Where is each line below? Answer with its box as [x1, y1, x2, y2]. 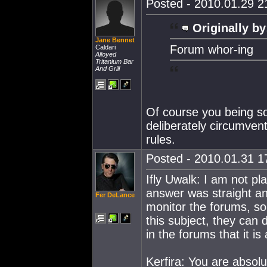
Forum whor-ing [170, 42, 253, 56]
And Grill [95, 65, 120, 72]
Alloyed [95, 51, 116, 58]
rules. [146, 132, 175, 146]
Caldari [95, 44, 116, 51]
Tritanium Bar [95, 58, 133, 65]
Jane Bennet [95, 36, 135, 44]
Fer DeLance [95, 191, 135, 198]
